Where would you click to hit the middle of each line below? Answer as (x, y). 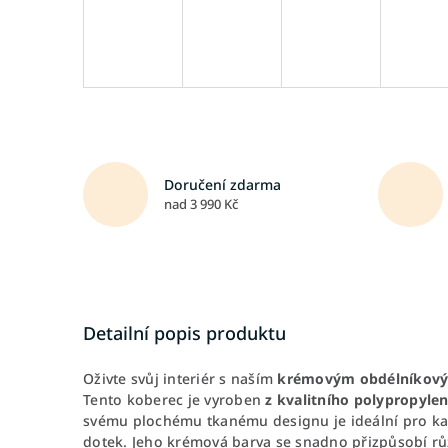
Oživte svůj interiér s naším (180, 378)
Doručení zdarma (222, 184)
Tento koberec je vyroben (174, 399)
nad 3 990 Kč (201, 204)
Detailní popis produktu (184, 332)
